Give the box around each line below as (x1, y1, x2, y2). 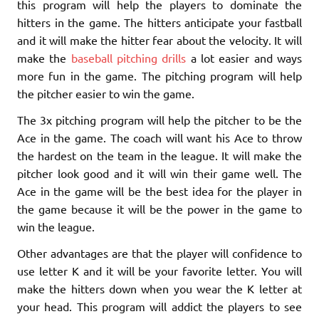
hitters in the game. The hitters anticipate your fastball (17, 15, 302, 30)
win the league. (17, 219, 95, 234)
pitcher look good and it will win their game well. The (17, 166, 302, 181)
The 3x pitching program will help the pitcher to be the (17, 113, 302, 127)
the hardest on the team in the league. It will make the (17, 148, 302, 163)
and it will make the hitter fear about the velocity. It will (17, 33, 302, 48)
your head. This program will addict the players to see (17, 299, 302, 314)
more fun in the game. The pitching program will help (17, 68, 302, 83)
